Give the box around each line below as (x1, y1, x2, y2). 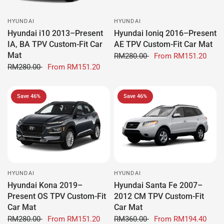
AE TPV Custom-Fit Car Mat (114, 39, 212, 49)
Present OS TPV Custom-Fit (7, 191, 106, 201)
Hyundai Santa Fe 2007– (114, 180, 202, 190)
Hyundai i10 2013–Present (7, 28, 103, 38)
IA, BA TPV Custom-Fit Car (7, 39, 102, 49)
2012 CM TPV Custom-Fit (114, 191, 204, 201)
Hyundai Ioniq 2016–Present (114, 28, 216, 38)
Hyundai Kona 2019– (7, 180, 82, 190)
